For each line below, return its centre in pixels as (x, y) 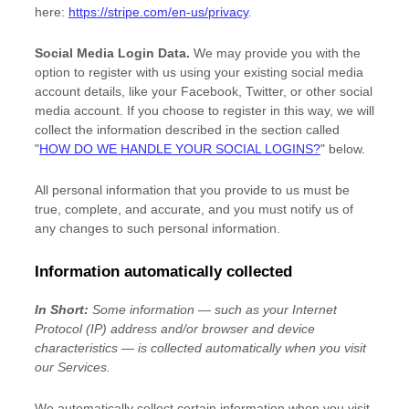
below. (345, 149)
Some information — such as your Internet (215, 309)
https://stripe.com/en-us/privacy (158, 12)
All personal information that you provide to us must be (192, 190)
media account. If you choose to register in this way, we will (204, 110)
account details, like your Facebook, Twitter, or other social (204, 91)
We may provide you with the (277, 53)
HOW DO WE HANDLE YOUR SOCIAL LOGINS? (180, 149)
